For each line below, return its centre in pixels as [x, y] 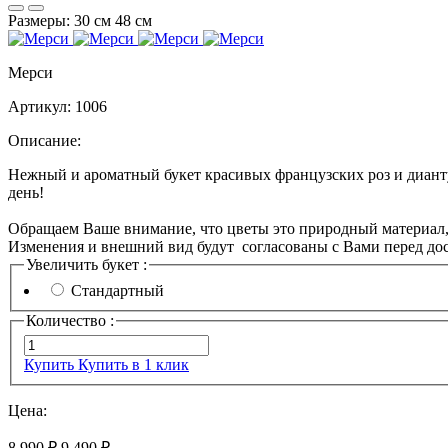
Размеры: [41, 20]
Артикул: [39, 106]
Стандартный [117, 290]
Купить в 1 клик [133, 365]
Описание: [44, 140]
